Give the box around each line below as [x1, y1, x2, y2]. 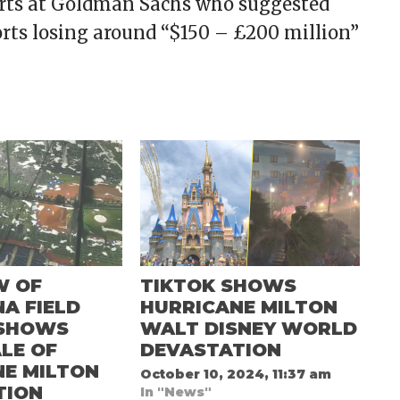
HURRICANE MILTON [139, 296, 337, 319]
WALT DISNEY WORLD [139, 318, 357, 340]
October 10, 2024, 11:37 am [139, 366, 331, 383]
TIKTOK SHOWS [139, 275, 296, 297]
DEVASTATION [139, 339, 281, 362]
